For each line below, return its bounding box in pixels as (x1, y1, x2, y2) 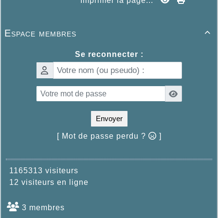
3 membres (19, 203, 65, 212)
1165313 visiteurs (4, 166, 78, 175)
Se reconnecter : (74, 50, 144, 59)
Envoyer (95, 114, 123, 123)
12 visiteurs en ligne (4, 178, 89, 187)
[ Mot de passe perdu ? (56, 132, 148, 141)
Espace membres (4, 28, 76, 39)
